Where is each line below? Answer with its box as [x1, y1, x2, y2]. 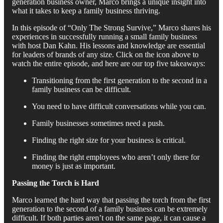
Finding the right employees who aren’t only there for [32, 152, 200, 161]
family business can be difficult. [32, 85, 131, 94]
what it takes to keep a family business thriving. [12, 6, 160, 15]
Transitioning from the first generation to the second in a [32, 76, 207, 85]
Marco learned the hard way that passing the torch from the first [12, 195, 211, 204]
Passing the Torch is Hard [12, 178, 99, 187]
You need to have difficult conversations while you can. [32, 102, 206, 111]
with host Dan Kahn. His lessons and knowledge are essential [12, 41, 205, 50]
